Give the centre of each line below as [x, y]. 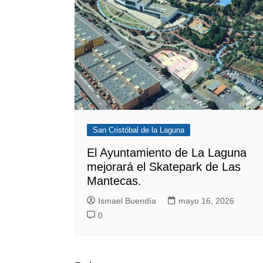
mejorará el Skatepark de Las [164, 166]
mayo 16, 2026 [206, 200]
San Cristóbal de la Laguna [139, 130]
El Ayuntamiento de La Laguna [167, 152]
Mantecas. [114, 181]
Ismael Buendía [127, 200]
